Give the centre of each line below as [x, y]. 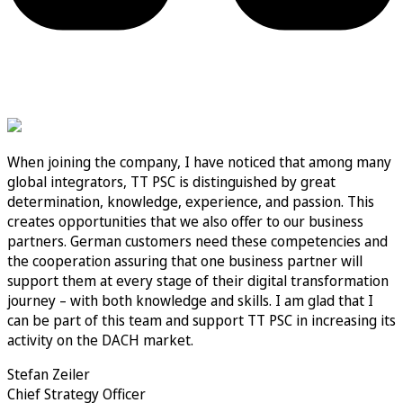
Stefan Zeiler [49, 375]
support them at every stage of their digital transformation [198, 281]
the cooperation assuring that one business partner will [185, 261]
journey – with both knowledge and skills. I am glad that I [190, 301]
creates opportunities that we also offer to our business [185, 222]
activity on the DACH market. [100, 340]
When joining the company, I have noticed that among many [199, 162]
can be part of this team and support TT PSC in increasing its [201, 321]
